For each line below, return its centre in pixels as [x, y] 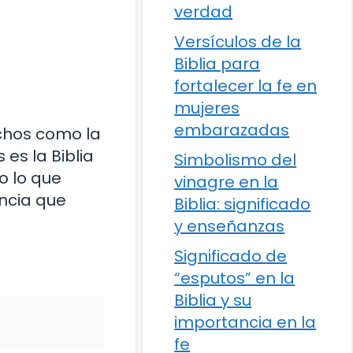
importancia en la [245, 322]
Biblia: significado [243, 204]
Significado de [231, 256]
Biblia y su [213, 300]
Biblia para [217, 64]
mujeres [207, 108]
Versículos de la [238, 42]
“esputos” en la [235, 278]
